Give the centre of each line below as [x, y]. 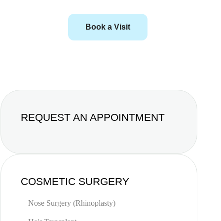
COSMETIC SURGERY [75, 181]
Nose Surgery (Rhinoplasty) [72, 203]
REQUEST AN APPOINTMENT [92, 117]
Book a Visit [108, 27]
